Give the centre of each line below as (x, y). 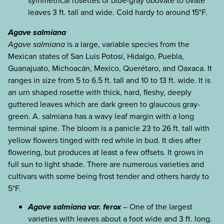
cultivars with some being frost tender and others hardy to (108, 176)
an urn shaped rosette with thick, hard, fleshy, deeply (100, 92)
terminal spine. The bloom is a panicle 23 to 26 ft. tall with (109, 128)
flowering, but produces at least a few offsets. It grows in (106, 152)
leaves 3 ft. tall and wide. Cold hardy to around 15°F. (118, 12)
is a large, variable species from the (127, 44)
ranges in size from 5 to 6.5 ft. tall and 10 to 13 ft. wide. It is (109, 80)
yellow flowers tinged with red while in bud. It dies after (104, 140)
